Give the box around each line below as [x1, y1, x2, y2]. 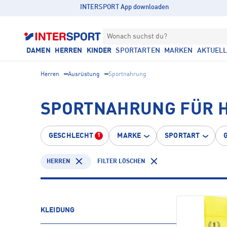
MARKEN [164, 47, 193, 54]
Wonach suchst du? [107, 33, 167, 40]
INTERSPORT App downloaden [80, 4, 169, 11]
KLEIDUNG [41, 207, 75, 214]
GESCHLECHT [49, 132, 94, 139]
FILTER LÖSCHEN [97, 158, 145, 165]
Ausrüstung [68, 71, 100, 78]
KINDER [86, 47, 112, 54]
